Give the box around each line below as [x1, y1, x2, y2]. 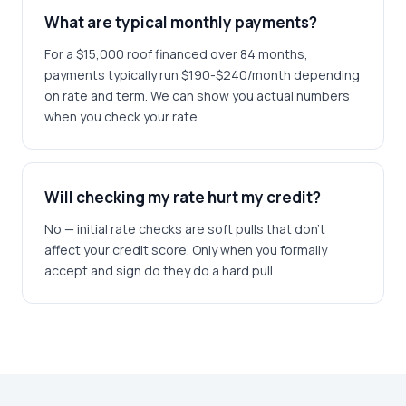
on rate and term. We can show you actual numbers [44, 87, 350, 104]
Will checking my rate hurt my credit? [44, 187, 321, 208]
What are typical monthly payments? [44, 12, 317, 33]
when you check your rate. [44, 108, 200, 125]
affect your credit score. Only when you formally [44, 241, 327, 258]
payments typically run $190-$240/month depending [44, 66, 360, 83]
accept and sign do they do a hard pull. [44, 262, 275, 279]
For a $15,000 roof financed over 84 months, [44, 45, 308, 63]
